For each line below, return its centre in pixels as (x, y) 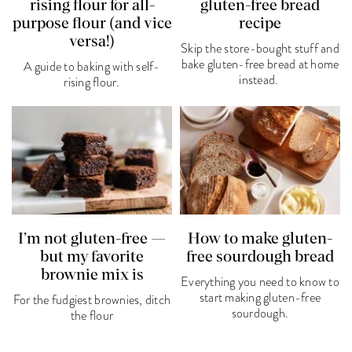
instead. (260, 81)
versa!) (92, 42)
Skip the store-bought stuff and (260, 49)
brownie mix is (92, 275)
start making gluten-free (260, 297)
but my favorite (92, 257)
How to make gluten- (260, 238)
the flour (92, 315)
